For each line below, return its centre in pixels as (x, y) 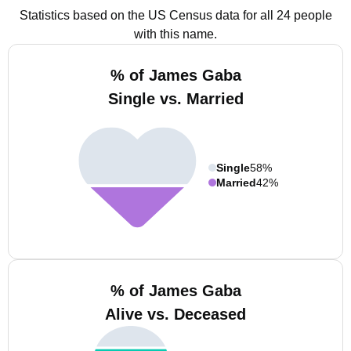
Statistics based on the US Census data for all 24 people (175, 15)
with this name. (175, 34)
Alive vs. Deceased (175, 314)
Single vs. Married (175, 99)
